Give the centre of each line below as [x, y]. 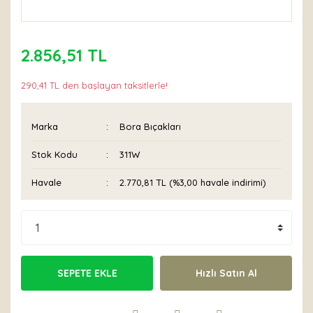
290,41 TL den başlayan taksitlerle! [94, 85]
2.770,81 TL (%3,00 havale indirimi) [193, 182]
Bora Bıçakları [151, 126]
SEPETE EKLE [87, 273]
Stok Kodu [54, 154]
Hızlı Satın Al [226, 273]
